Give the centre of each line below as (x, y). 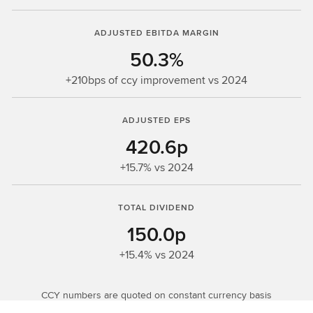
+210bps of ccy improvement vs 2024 (156, 80)
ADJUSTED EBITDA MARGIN (156, 32)
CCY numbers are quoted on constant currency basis (156, 295)
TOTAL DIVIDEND (156, 207)
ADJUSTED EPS (156, 120)
